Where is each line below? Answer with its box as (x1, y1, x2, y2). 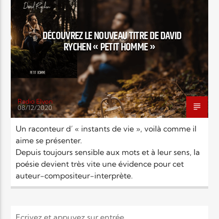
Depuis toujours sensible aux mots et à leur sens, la (16, 147, 200, 157)
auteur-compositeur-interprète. (16, 170, 133, 180)
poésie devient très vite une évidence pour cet (16, 158, 184, 169)
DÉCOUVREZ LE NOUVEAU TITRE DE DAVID (42, 27, 182, 44)
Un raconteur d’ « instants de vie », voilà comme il (16, 123, 197, 133)
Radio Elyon (18, 97, 53, 105)
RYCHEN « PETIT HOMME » (63, 38, 156, 56)
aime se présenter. (16, 135, 83, 145)
